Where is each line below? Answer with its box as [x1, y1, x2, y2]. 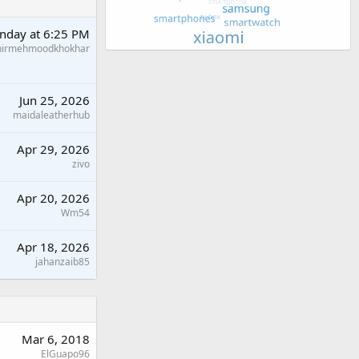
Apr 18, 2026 [17, 238, 90, 255]
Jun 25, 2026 [19, 91, 90, 108]
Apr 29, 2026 [17, 140, 90, 157]
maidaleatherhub [13, 107, 90, 122]
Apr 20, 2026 [17, 189, 90, 206]
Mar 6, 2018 [22, 330, 90, 347]
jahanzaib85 [35, 254, 90, 268]
